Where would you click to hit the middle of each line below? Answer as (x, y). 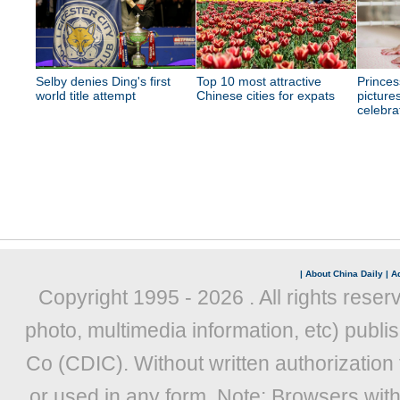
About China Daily (344, 274)
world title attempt (86, 96)
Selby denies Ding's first (103, 81)
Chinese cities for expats (266, 96)
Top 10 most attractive (259, 81)
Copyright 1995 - (117, 297)
